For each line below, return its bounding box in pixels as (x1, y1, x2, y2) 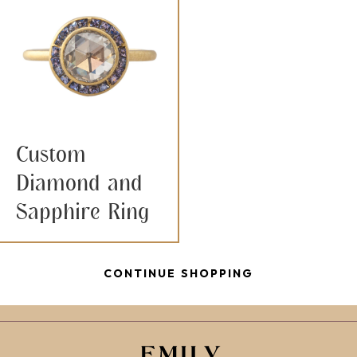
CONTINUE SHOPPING (103, 266, 254, 281)
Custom (16, 141, 86, 167)
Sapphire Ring (16, 198, 149, 225)
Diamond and (16, 170, 143, 196)
